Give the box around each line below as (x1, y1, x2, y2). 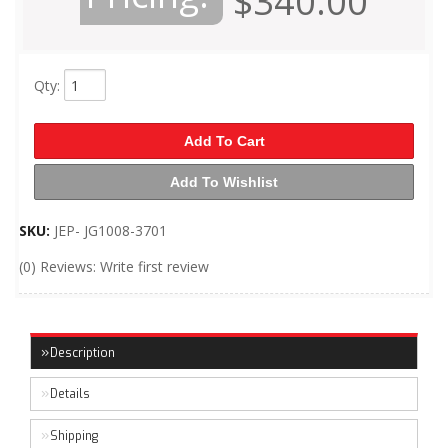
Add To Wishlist (170, 174, 278, 190)
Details (50, 386, 90, 402)
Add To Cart (183, 133, 265, 149)
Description (50, 345, 115, 361)
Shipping (50, 428, 98, 444)
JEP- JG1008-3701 (54, 221, 167, 240)
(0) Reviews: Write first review (19, 257, 209, 276)
